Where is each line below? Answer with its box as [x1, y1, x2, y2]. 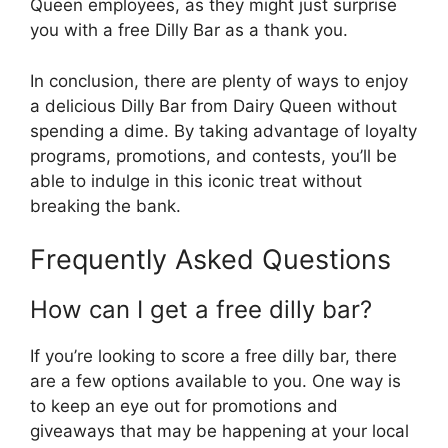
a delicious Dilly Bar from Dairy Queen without [30, 95, 397, 116]
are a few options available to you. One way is [30, 371, 401, 391]
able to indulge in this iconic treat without [30, 170, 362, 191]
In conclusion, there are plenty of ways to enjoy [30, 70, 408, 91]
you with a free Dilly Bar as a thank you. [30, 20, 348, 40]
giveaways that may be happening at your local [30, 421, 409, 441]
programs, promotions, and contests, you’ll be [30, 145, 397, 166]
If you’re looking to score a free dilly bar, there [30, 346, 397, 366]
